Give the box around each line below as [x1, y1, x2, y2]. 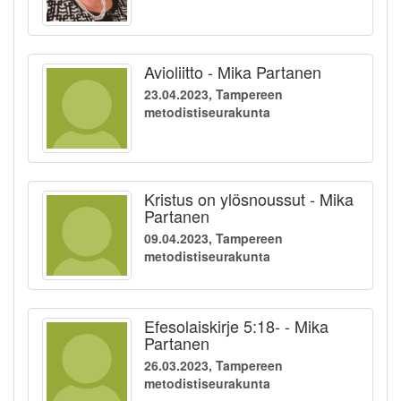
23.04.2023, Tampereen [144, 85, 283, 104]
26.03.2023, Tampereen [144, 356, 283, 375]
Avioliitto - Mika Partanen [144, 60, 321, 84]
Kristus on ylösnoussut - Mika [144, 187, 354, 211]
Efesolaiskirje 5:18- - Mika [144, 314, 328, 338]
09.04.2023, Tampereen [144, 229, 283, 248]
